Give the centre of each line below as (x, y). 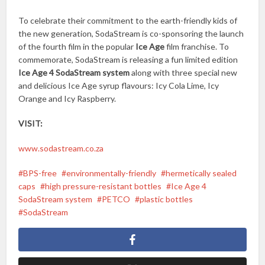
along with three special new (184, 73)
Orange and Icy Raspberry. (67, 99)
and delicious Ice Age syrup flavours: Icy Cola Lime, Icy (119, 86)
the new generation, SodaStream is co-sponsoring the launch (131, 34)
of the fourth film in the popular (77, 47)
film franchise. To (197, 47)
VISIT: (31, 124)
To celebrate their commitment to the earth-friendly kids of (128, 21)
